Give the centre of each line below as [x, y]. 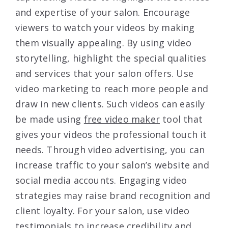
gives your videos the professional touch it [111, 134]
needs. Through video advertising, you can [110, 149]
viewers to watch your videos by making [105, 27]
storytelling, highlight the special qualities [111, 58]
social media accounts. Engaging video [101, 180]
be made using [50, 119]
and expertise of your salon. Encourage [103, 12]
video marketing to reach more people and [112, 88]
